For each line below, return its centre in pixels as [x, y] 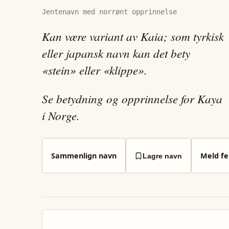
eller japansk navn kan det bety [116, 53]
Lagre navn [163, 156]
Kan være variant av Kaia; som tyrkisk [133, 36]
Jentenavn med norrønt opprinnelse [109, 12]
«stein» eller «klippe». [95, 70]
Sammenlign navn [84, 155]
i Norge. [61, 116]
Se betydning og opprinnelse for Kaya [132, 99]
